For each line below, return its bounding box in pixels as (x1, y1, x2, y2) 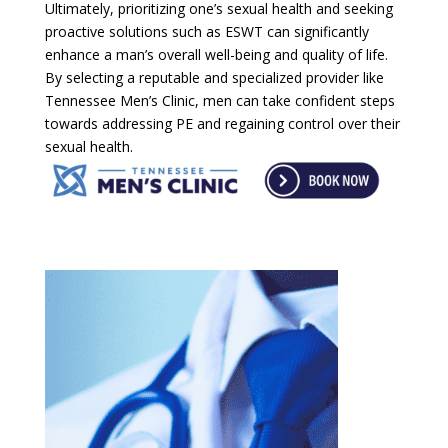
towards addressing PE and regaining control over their (44, 113, 400, 133)
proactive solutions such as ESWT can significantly (44, 21, 369, 41)
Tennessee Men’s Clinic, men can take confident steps (44, 90, 395, 110)
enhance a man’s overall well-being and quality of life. (44, 44, 388, 64)
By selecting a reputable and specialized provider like (44, 67, 384, 87)
